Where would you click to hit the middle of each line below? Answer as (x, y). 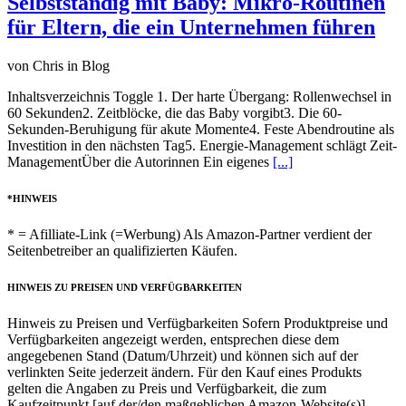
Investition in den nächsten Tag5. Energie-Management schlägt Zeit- (202, 146)
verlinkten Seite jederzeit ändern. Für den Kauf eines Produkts (184, 372)
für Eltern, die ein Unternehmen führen (191, 28)
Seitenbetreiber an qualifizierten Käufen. (122, 251)
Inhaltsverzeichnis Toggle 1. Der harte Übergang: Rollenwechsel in (199, 97)
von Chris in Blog (58, 66)
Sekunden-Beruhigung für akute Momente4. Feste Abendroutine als (201, 130)
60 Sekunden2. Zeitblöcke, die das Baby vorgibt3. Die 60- (174, 113)
